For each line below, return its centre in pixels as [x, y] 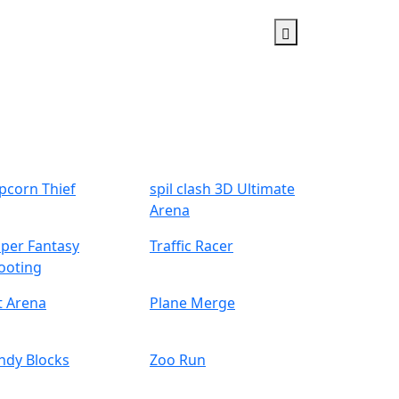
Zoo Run [178, 360]
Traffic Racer [191, 246]
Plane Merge [192, 303]
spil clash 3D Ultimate [222, 189]
